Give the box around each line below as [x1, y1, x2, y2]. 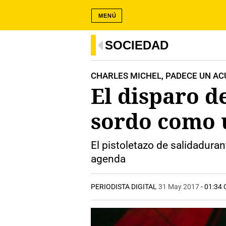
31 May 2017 [158, 183, 199, 191]
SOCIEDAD [105, 38, 168, 52]
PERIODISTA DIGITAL [91, 183, 158, 191]
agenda [91, 153, 126, 165]
